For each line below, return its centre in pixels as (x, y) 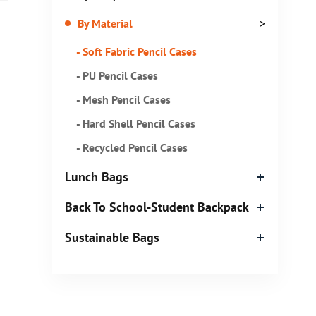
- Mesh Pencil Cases (124, 99)
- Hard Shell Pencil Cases (136, 123)
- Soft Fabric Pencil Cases (137, 51)
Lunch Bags (97, 177)
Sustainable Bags (113, 237)
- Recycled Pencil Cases (132, 147)
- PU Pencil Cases (117, 75)
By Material (105, 23)
